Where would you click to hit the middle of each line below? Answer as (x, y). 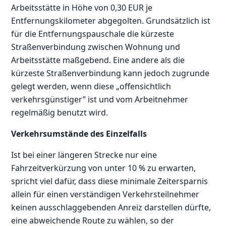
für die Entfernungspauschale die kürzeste (93, 34)
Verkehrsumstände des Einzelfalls (79, 133)
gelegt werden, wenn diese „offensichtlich (91, 86)
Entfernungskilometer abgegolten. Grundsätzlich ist (111, 20)
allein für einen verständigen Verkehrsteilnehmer (105, 194)
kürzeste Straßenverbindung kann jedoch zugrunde (110, 73)
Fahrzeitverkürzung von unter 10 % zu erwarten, (104, 168)
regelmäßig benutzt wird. (60, 112)
